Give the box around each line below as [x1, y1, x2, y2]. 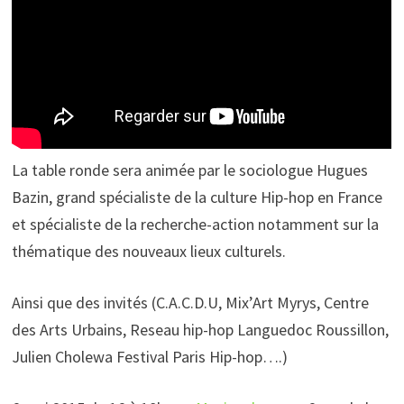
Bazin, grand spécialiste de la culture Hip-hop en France [12, 187, 383, 208]
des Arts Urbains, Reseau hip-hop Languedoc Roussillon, [12, 319, 390, 341]
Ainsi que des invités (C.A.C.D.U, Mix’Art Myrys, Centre [12, 292, 370, 314]
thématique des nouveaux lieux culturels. [12, 241, 287, 262]
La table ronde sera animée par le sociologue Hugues [12, 160, 369, 181]
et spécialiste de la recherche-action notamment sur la [12, 214, 380, 235]
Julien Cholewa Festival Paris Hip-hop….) [12, 346, 289, 368]
